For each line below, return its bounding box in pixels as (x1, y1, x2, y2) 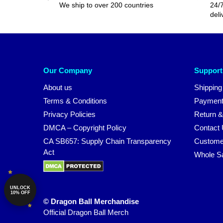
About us (43, 83, 72, 92)
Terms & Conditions (43, 97, 107, 106)
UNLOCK (10, 185, 30, 190)
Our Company (43, 66, 92, 75)
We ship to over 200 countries (59, 1, 153, 9)
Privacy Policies (43, 110, 96, 119)
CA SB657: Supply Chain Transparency (43, 137, 171, 146)
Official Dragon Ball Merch (43, 208, 128, 217)
